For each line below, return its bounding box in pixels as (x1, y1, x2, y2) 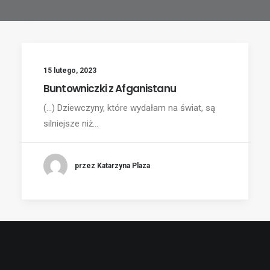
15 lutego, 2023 (43, 66, 96, 75)
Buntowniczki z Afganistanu (43, 81, 176, 96)
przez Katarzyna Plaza (75, 161, 150, 170)
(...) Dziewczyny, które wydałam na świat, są (43, 102, 215, 113)
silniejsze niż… (43, 118, 98, 129)
